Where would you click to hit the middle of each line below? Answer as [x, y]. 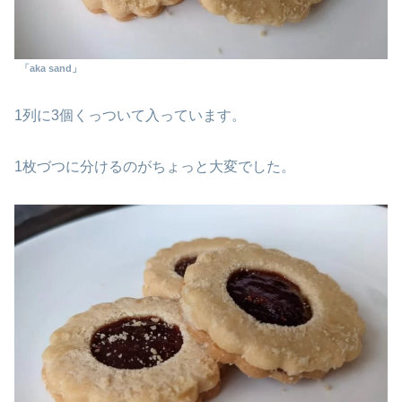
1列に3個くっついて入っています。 [130, 115]
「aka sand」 [51, 69]
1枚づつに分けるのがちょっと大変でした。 [155, 166]
